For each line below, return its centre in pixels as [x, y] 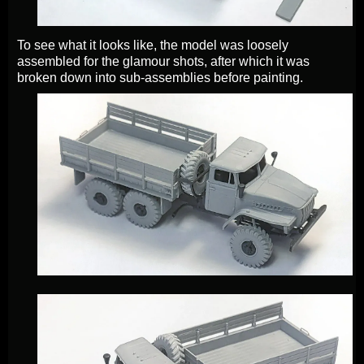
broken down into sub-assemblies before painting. [160, 78]
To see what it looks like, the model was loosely [153, 45]
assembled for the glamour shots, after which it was [163, 62]
